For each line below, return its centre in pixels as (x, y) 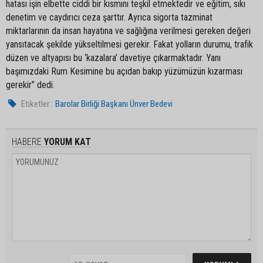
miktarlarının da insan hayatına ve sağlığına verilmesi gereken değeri (128, 31)
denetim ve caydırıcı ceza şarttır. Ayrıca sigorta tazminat (109, 17)
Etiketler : (37, 104)
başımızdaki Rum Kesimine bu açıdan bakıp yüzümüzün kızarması (124, 71)
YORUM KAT (66, 141)
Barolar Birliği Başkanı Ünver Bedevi (114, 104)
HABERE (27, 141)
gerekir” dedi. (30, 85)
